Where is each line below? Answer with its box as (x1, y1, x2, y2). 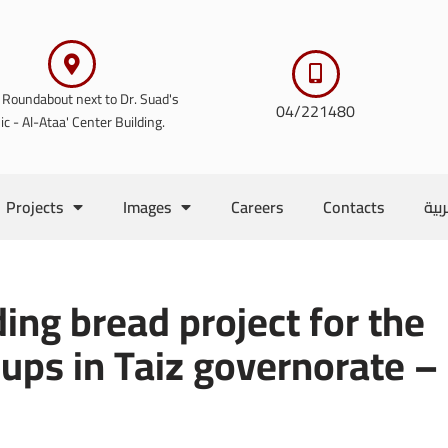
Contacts (322, 192, 384, 222)
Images (122, 192, 171, 222)
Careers (230, 192, 283, 222)
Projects (5, 192, 63, 222)
